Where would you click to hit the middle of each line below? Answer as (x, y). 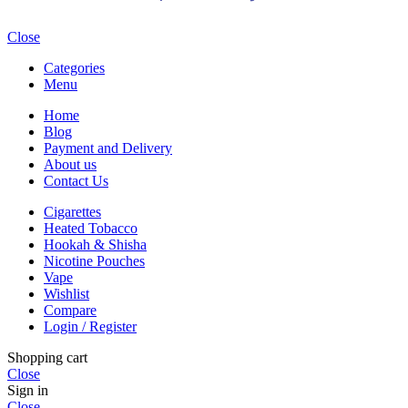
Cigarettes (72, 211)
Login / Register (90, 326)
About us (70, 164)
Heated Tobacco (91, 228)
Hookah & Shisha (95, 244)
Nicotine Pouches (94, 260)
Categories (74, 67)
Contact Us (76, 180)
